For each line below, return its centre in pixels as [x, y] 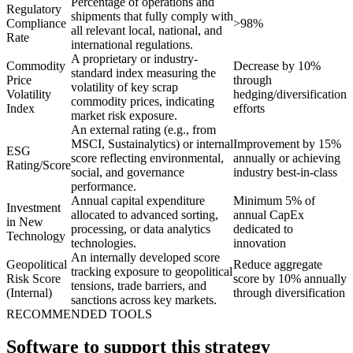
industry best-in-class [285, 172]
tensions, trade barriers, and [139, 285]
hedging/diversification [290, 94]
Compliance [36, 23]
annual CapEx [269, 214]
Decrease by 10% [277, 65]
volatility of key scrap [124, 87]
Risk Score [33, 278]
